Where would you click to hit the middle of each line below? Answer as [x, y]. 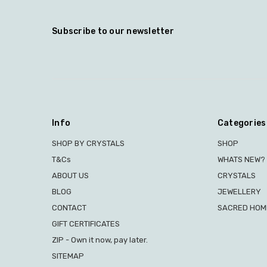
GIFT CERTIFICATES [86, 223]
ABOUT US [70, 175]
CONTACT [69, 207]
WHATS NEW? [241, 159]
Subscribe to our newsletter [113, 32]
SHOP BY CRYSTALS [88, 143]
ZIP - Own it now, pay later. [100, 240]
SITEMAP [68, 256]
